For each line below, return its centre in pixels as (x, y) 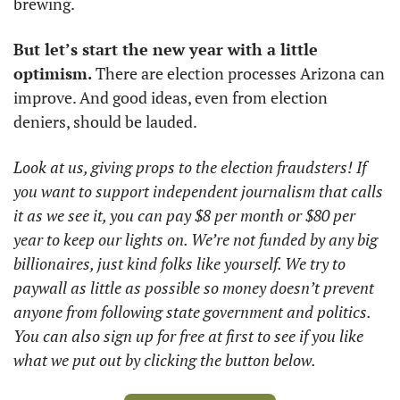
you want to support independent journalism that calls (198, 191)
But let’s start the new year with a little (166, 49)
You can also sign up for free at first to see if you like (188, 336)
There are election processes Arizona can (240, 73)
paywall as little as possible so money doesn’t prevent (194, 287)
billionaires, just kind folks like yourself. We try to (179, 263)
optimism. (54, 73)
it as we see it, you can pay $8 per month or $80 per (184, 215)
